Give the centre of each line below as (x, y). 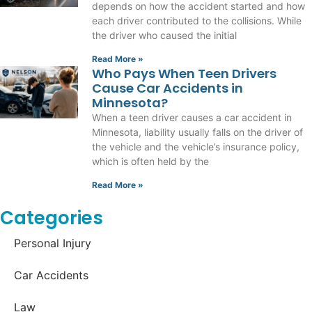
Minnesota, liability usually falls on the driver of (197, 132)
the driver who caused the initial (164, 36)
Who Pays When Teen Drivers (184, 74)
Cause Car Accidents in (167, 88)
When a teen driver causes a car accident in (192, 118)
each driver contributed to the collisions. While (197, 21)
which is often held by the (150, 162)
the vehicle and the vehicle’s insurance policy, (196, 147)
